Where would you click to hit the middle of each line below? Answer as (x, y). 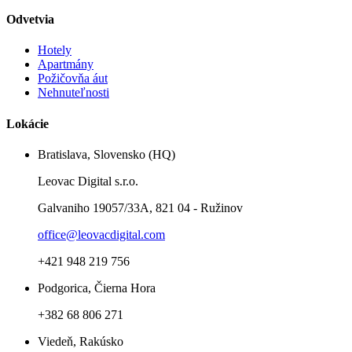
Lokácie (27, 123)
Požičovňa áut (73, 79)
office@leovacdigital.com (101, 234)
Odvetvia (30, 20)
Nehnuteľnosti (73, 93)
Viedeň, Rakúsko (81, 341)
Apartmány (66, 64)
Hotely (55, 50)
